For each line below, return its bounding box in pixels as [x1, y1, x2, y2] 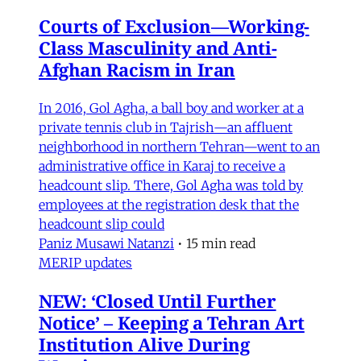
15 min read [186, 234, 255, 251]
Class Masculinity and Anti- [39, 35, 277, 60]
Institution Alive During [39, 331, 250, 356]
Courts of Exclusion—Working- [39, 13, 309, 38]
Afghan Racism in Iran [39, 56, 235, 81]
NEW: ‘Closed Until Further [39, 288, 276, 313]
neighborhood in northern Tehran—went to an [39, 138, 320, 155]
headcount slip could [39, 215, 164, 232]
